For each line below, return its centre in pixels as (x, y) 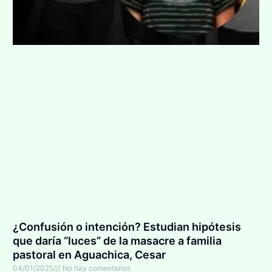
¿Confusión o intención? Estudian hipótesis (127, 227)
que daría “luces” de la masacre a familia (117, 241)
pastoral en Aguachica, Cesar (89, 255)
